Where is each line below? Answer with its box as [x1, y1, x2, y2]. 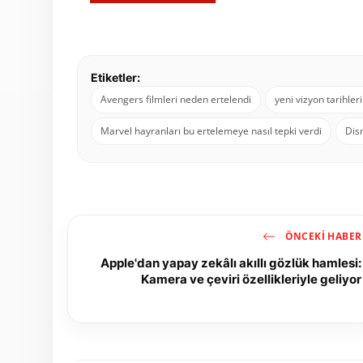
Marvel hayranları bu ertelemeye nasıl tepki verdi [100, 124, 322, 139]
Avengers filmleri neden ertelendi [100, 92, 251, 107]
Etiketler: [91, 70, 140, 85]
